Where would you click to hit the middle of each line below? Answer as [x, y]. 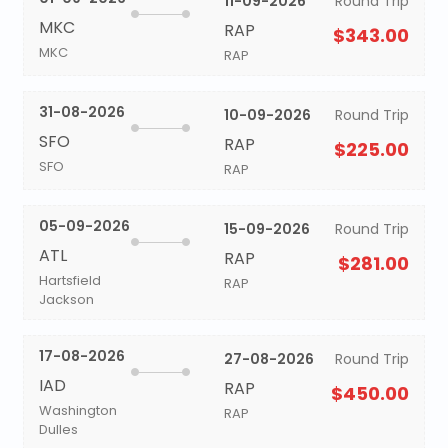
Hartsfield [69, 280]
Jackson [66, 299]
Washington [77, 410]
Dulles [58, 429]
